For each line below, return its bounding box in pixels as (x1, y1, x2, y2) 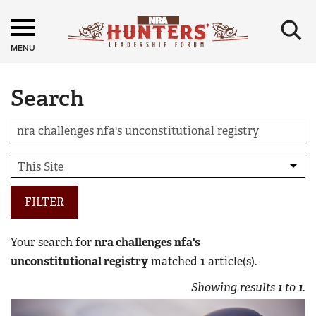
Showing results (191, 280, 278, 295)
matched (148, 254, 200, 269)
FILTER (25, 195, 64, 209)
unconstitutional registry (11, 254, 148, 269)
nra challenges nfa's (95, 235, 200, 250)
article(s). (205, 254, 257, 269)
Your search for (11, 235, 95, 250)
